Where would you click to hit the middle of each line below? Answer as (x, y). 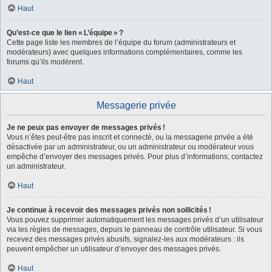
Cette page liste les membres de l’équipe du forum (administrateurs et (121, 42)
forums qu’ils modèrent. (45, 62)
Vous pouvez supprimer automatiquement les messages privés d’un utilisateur (135, 219)
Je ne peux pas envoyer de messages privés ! (86, 127)
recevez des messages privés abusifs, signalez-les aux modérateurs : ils (125, 239)
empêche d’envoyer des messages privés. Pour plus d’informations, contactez (135, 156)
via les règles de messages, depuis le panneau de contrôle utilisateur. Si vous (134, 229)
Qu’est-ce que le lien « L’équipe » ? (65, 32)
